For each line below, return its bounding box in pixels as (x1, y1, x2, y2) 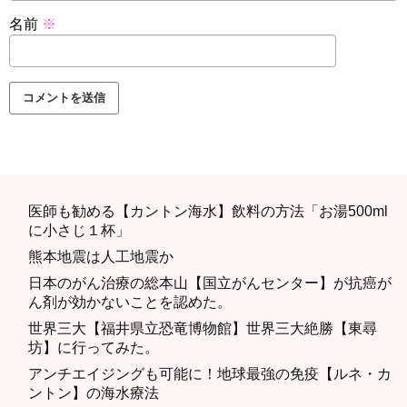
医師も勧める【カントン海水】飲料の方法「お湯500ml (28, 203, 388, 220)
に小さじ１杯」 (28, 223, 130, 239)
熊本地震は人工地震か (28, 249, 174, 265)
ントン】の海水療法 (28, 385, 159, 402)
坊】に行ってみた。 (28, 340, 159, 356)
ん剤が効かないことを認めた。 (28, 294, 232, 311)
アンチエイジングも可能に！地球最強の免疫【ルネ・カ (28, 366, 392, 382)
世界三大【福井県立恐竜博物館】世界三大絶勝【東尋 (28, 321, 377, 337)
